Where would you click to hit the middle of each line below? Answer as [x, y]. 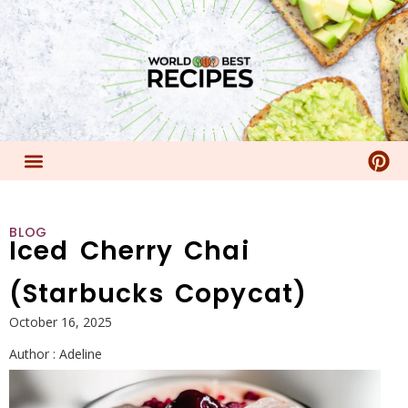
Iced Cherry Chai [129, 251]
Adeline [79, 354]
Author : [32, 354]
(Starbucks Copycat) [158, 294]
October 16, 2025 [61, 322]
